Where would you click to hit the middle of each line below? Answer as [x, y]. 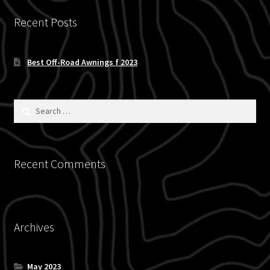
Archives [34, 227]
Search [26, 105]
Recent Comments [59, 163]
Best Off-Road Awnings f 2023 [83, 62]
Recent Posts [45, 22]
